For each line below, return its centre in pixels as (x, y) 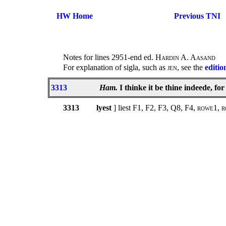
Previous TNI (197, 16)
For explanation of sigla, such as (115, 68)
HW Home (75, 16)
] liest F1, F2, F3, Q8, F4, (155, 108)
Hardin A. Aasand (185, 58)
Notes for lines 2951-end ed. (109, 58)
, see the (191, 68)
